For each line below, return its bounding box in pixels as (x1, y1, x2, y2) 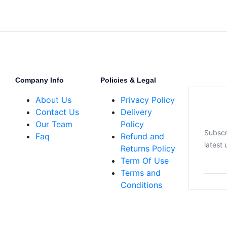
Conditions (121, 180, 162, 190)
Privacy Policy (121, 95, 175, 105)
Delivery (121, 107, 152, 117)
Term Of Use (121, 156, 169, 166)
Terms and (121, 168, 161, 178)
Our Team (35, 119, 72, 129)
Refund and (121, 131, 164, 141)
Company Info (15, 76, 64, 84)
